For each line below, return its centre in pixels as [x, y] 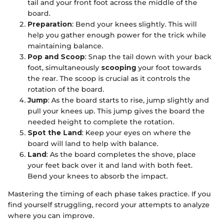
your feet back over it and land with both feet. [110, 166]
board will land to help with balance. [93, 144]
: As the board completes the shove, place [121, 155]
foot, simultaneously [64, 68]
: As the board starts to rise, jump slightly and [129, 100]
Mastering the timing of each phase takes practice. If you [109, 194]
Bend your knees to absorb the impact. [98, 176]
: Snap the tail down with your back [148, 57]
